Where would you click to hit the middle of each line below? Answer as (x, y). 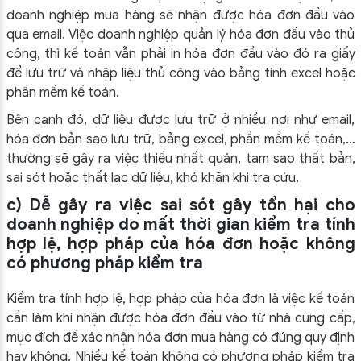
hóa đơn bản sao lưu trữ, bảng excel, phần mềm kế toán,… (180, 139)
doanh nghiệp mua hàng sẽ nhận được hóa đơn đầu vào (180, 15)
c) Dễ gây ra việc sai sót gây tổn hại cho (180, 205)
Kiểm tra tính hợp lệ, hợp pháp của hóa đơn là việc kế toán (180, 299)
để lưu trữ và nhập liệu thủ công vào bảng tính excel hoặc (180, 73)
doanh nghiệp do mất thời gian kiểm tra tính (180, 224)
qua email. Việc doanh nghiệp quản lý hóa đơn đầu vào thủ (180, 35)
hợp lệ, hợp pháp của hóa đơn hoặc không (180, 244)
